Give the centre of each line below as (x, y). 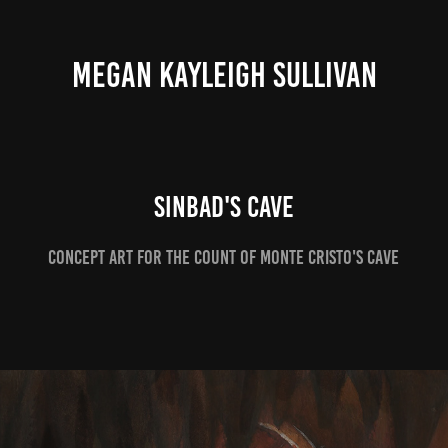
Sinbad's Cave (223, 207)
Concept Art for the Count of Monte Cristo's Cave (224, 257)
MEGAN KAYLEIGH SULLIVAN (224, 74)
